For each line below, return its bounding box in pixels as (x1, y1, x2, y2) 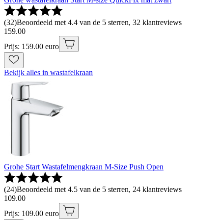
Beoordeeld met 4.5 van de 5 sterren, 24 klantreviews (17, 185, 182, 194)
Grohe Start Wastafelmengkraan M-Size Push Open (4, 163, 164, 171)
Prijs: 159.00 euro (4, 42, 59, 51)
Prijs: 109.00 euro (4, 209, 59, 218)
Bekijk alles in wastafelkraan (4, 68, 93, 77)
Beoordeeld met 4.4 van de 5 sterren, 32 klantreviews (17, 18, 182, 27)
